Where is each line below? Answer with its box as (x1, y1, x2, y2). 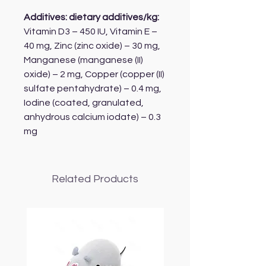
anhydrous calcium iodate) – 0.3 (24, 112, 161, 122)
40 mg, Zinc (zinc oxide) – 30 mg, (24, 41, 160, 51)
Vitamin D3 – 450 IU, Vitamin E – (24, 27, 157, 37)
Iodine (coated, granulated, (24, 98, 144, 108)
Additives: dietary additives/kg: (24, 12, 159, 23)
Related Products (52, 173, 138, 185)
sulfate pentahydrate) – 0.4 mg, (24, 84, 161, 94)
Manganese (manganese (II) (24, 55, 143, 65)
